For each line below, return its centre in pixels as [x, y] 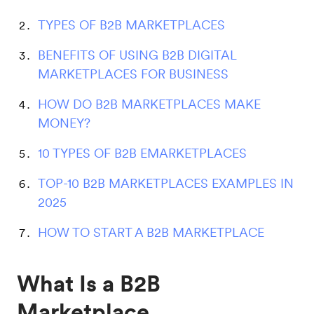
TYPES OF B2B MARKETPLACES [131, 25]
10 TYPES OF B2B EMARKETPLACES [142, 153]
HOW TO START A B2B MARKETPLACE [151, 232]
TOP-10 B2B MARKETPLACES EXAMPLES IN [166, 183]
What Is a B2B [89, 284]
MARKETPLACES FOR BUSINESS [133, 74]
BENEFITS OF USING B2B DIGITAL [137, 55]
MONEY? [64, 123]
